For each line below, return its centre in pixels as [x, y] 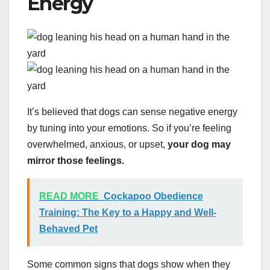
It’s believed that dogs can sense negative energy [132, 112]
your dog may [198, 145]
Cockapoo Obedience [153, 196]
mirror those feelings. [77, 161]
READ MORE [69, 196]
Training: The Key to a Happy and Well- [128, 213]
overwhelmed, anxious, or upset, [96, 145]
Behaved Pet [68, 229]
